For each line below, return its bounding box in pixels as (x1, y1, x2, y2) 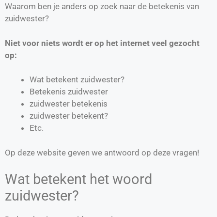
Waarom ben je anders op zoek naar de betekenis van (5, 1, 199, 12)
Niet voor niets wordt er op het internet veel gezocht (5, 38, 200, 48)
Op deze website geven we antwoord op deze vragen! (5, 147, 199, 157)
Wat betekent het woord (5, 171, 152, 188)
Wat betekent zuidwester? (30, 75, 124, 85)
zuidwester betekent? (30, 111, 108, 121)
